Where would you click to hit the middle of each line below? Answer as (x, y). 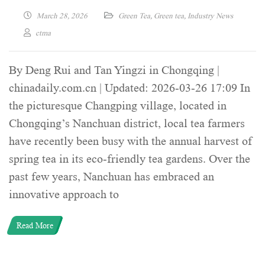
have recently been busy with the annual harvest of (130, 141)
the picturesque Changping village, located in (118, 106)
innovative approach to (64, 194)
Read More (35, 225)
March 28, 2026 (62, 15)
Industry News (210, 15)
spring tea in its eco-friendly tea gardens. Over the (130, 159)
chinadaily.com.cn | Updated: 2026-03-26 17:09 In (130, 88)
